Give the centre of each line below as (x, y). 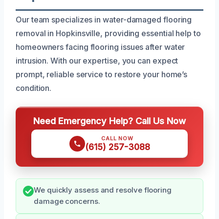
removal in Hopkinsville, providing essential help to (108, 33)
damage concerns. (67, 201)
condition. (34, 88)
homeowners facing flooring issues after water (100, 47)
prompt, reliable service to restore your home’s (102, 74)
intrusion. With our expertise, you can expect (97, 60)
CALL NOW (117, 138)
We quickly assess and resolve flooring (103, 190)
